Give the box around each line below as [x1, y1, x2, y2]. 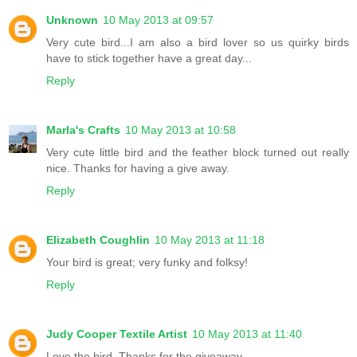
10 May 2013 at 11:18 [155, 233, 265, 247]
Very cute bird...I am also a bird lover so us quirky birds [46, 36, 349, 49]
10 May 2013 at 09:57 [103, 14, 214, 27]
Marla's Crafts [46, 124, 120, 137]
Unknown [46, 14, 98, 27]
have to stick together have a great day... [46, 52, 252, 65]
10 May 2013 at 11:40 [192, 328, 302, 341]
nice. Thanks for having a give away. [46, 162, 229, 175]
